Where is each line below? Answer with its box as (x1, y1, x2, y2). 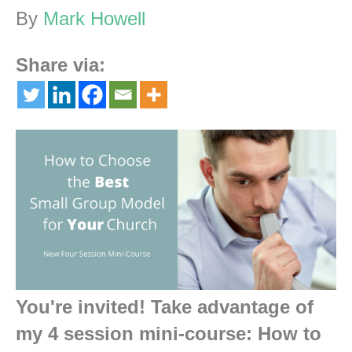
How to (258, 323, 321, 345)
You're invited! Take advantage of (16, 296, 313, 318)
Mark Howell (43, 8, 145, 30)
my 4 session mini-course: (16, 323, 258, 345)
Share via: (16, 54, 105, 76)
